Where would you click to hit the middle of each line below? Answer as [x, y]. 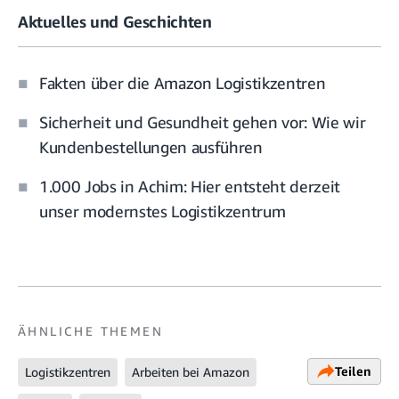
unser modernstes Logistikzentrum [163, 211]
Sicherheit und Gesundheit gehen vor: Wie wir [203, 122]
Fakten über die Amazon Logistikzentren [183, 82]
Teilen [353, 370]
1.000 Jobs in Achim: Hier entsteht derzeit [190, 186]
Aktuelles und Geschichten [115, 22]
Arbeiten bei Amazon [191, 371]
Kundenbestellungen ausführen [151, 147]
